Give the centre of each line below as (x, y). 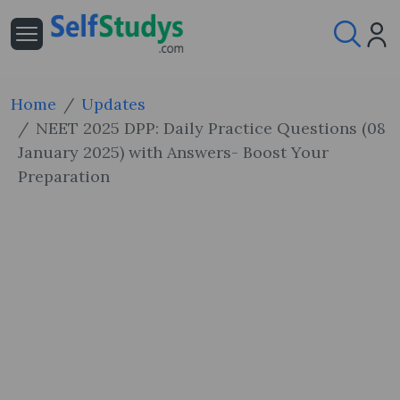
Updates (113, 104)
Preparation (64, 176)
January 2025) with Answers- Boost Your (173, 152)
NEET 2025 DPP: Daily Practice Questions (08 (211, 128)
